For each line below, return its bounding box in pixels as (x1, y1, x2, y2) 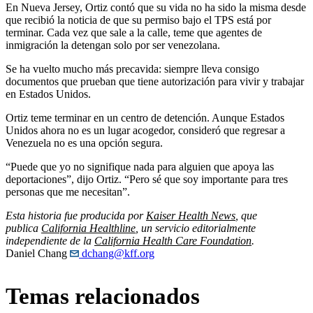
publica (6, 222, 41, 235)
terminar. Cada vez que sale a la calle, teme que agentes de (6, 27, 262, 39)
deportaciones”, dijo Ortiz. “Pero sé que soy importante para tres (6, 173, 288, 186)
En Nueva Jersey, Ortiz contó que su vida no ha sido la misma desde (6, 1, 306, 14)
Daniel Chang (6, 247, 67, 260)
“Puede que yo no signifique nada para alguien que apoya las (6, 161, 274, 173)
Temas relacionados (6, 284, 200, 310)
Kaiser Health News (146, 210, 235, 222)
